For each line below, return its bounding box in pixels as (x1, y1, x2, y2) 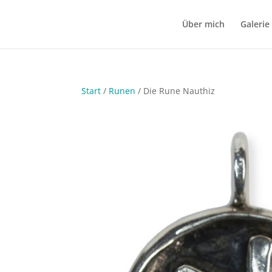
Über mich (182, 18, 225, 30)
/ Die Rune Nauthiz (135, 85, 216, 97)
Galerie (240, 18, 270, 30)
